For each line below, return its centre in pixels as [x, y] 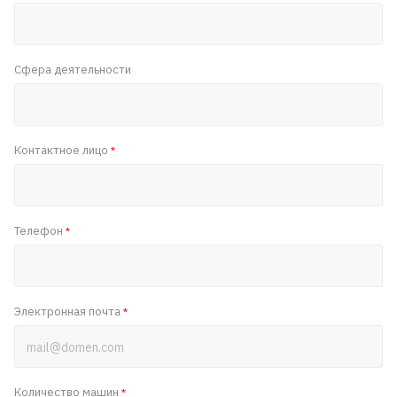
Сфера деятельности [73, 70]
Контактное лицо [62, 150]
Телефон [40, 231]
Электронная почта [69, 311]
